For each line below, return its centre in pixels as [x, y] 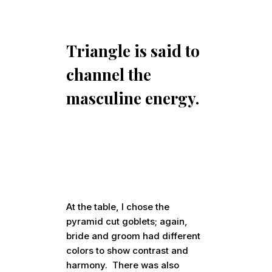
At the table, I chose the [118, 207]
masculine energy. [133, 98]
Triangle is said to [133, 51]
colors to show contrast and [127, 251]
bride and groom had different [134, 236]
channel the [109, 75]
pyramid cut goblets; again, [127, 222]
